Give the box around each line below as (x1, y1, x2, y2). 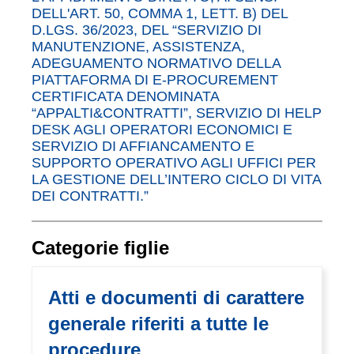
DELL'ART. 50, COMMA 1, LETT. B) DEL (32, 6, 288, 21)
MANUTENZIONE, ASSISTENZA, (32, 39, 245, 55)
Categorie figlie (32, 237, 169, 258)
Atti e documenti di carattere (48, 287, 304, 308)
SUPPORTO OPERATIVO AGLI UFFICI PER (32, 155, 316, 171)
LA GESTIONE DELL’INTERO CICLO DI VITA (32, 171, 321, 187)
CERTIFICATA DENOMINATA (32, 88, 219, 104)
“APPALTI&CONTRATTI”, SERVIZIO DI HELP (32, 105, 322, 121)
